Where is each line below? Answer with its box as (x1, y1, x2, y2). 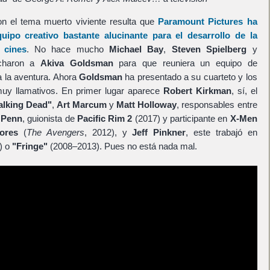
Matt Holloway (116, 99, 177, 110)
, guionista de (22, 113, 77, 124)
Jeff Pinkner (132, 127, 186, 138)
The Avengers (27, 127, 85, 138)
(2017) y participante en (132, 113, 230, 124)
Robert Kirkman (163, 86, 231, 96)
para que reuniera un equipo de (113, 58, 257, 69)
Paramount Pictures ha (158, 16, 257, 27)
